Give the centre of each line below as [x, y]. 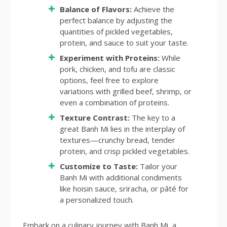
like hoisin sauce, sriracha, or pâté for [124, 189]
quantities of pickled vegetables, [116, 32]
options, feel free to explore [109, 80]
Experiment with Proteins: [110, 58]
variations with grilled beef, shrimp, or [126, 91]
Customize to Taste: [99, 166]
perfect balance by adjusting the [116, 21]
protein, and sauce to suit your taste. [124, 43]
